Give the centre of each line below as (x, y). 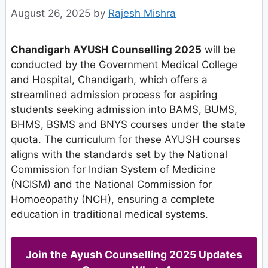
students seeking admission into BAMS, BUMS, (124, 109)
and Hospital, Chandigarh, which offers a (109, 79)
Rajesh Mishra (142, 13)
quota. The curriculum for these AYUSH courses (126, 139)
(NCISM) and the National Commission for (111, 184)
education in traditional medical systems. (109, 214)
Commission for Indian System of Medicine (113, 169)
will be (219, 49)
